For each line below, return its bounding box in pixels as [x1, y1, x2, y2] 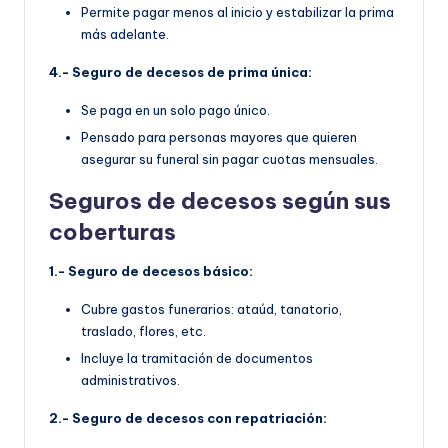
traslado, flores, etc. [81, 323, 206, 340]
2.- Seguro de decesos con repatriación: [49, 410, 327, 427]
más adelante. [81, 26, 169, 43]
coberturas [49, 218, 176, 247]
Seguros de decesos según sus [49, 187, 391, 216]
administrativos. [81, 372, 180, 389]
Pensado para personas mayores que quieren [81, 129, 357, 146]
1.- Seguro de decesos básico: [49, 263, 253, 280]
